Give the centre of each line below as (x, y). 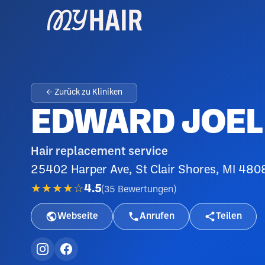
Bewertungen (146, 189)
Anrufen (157, 216)
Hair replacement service (99, 152)
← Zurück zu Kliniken (84, 93)
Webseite (78, 216)
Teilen (229, 216)
